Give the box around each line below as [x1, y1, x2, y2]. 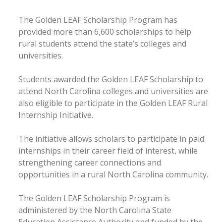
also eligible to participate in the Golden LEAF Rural [18, 97, 208, 109]
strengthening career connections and [18, 157, 161, 168]
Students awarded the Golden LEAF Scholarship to [18, 73, 203, 85]
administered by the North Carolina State [18, 204, 171, 216]
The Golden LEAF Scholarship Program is [18, 192, 170, 204]
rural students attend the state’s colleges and [18, 38, 186, 49]
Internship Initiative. [18, 109, 95, 120]
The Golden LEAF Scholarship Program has [18, 14, 177, 25]
